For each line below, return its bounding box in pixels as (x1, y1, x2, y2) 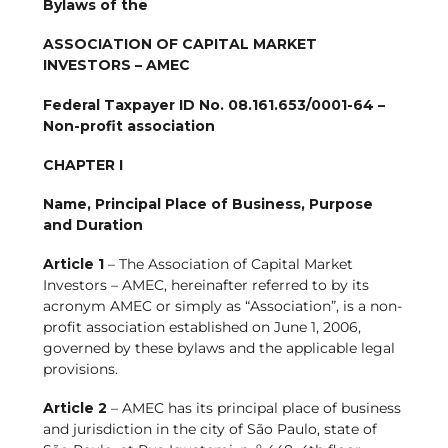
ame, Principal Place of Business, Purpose (53, 195, 373, 214)
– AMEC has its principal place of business (106, 399, 401, 418)
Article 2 (42, 399, 107, 418)
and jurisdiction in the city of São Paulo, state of (42, 420, 377, 439)
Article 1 (42, 255, 104, 274)
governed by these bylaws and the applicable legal (42, 339, 395, 358)
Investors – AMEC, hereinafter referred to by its (42, 276, 369, 295)
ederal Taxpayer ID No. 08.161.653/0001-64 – (51, 95, 385, 114)
